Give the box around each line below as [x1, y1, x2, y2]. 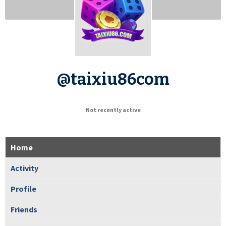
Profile [11, 183, 36, 194]
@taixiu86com [56, 69, 169, 89]
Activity [11, 162, 38, 173]
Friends [11, 204, 37, 214]
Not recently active [85, 105, 141, 114]
